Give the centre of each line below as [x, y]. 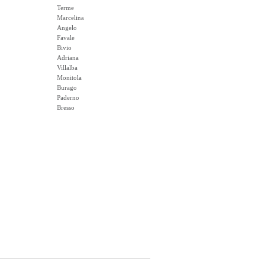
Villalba [67, 68]
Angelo [67, 28]
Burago [67, 87]
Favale [66, 38]
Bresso [66, 107]
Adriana [68, 58]
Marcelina [70, 18]
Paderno [68, 97]
